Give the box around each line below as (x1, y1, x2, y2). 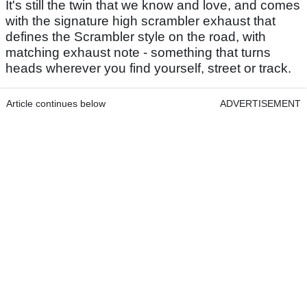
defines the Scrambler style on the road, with (5, 29, 266, 45)
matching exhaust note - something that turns (5, 45, 271, 60)
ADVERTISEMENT (220, 98, 301, 110)
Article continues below (6, 98, 106, 110)
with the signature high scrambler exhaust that (5, 14, 275, 29)
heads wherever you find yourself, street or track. (5, 61, 291, 76)
